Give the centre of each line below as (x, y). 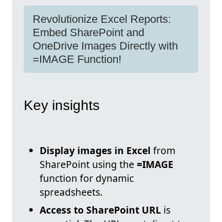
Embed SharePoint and (88, 32)
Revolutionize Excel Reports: (102, 19)
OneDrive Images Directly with (105, 46)
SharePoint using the (88, 165)
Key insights (62, 106)
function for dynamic (87, 178)
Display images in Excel (95, 151)
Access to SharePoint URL (100, 210)
